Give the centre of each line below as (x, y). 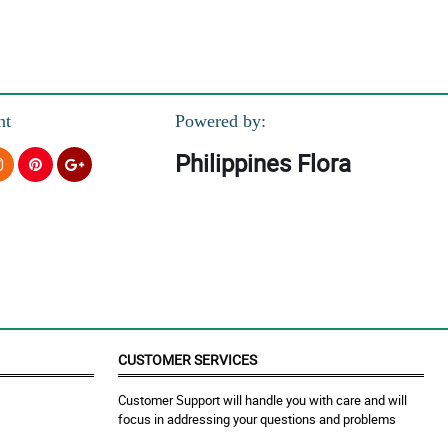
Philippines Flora (262, 163)
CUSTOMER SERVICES (187, 360)
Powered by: (220, 121)
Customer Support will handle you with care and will (262, 400)
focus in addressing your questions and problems (257, 419)
